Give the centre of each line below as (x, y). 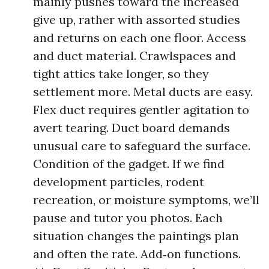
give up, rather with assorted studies (137, 20)
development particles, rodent (119, 182)
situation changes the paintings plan (136, 236)
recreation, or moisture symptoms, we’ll (146, 200)
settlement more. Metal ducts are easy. (143, 92)
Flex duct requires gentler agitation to (141, 110)
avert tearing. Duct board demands (131, 128)
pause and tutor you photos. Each (128, 218)
